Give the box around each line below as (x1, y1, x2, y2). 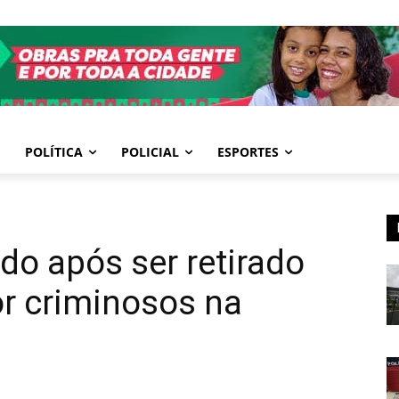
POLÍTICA (25, 143, 83, 161)
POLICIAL (121, 143, 179, 161)
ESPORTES (217, 143, 279, 161)
